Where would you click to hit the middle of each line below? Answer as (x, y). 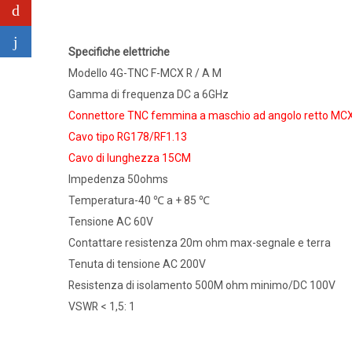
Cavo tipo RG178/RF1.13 (128, 136)
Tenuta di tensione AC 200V (137, 264)
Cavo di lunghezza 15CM (130, 158)
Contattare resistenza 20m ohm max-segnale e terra (200, 242)
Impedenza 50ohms (118, 179)
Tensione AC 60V (111, 221)
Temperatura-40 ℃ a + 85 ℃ (139, 200)
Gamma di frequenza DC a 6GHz (148, 94)
